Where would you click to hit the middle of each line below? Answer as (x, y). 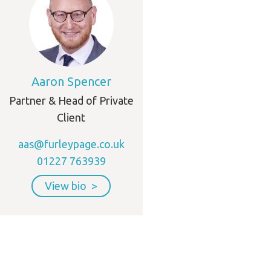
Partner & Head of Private (71, 100)
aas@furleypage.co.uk (71, 144)
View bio (66, 186)
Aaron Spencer (71, 81)
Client (71, 117)
